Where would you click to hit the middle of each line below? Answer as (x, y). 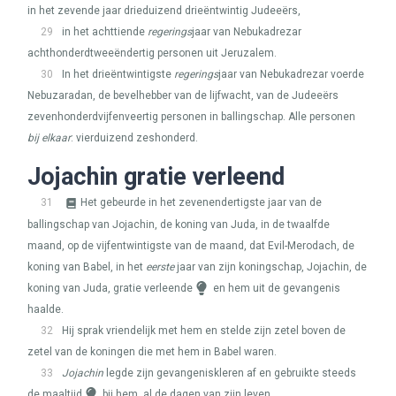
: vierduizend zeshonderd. (134, 138)
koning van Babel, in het (87, 267)
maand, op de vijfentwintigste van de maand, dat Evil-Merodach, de (191, 246)
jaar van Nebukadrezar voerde (291, 74)
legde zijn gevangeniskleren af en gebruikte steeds (230, 373)
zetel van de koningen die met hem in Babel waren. (152, 352)
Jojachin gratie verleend (156, 177)
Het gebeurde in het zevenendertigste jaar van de (201, 202)
